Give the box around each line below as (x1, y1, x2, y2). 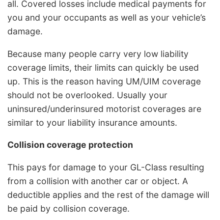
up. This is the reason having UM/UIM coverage (7, 76, 201, 86)
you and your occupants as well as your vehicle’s (7, 12, 206, 23)
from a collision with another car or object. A (7, 175, 188, 186)
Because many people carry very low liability (7, 48, 189, 59)
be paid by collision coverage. (7, 203, 130, 214)
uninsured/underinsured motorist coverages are (7, 103, 201, 114)
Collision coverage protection (7, 139, 133, 150)
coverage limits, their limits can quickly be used (7, 62, 199, 73)
